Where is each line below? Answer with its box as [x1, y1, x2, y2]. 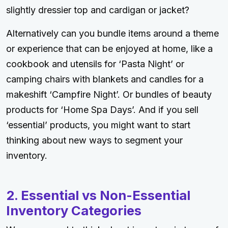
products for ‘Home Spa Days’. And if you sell [6, 104, 198, 116]
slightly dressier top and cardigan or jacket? [6, 5, 189, 16]
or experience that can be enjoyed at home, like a [6, 43, 213, 54]
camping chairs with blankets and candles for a [6, 74, 204, 85]
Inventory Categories [6, 203, 141, 219]
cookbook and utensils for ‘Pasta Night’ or [6, 59, 184, 70]
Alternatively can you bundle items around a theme [6, 28, 219, 39]
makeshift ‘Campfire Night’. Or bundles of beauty [6, 89, 212, 100]
